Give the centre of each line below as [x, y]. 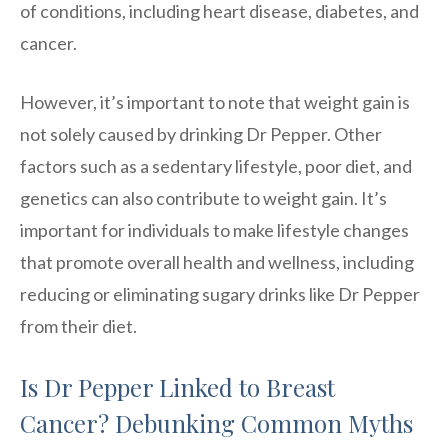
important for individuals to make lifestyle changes [214, 229]
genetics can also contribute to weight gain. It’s [203, 197]
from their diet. [78, 325]
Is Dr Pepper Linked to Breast [177, 386]
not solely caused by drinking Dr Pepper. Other [201, 133]
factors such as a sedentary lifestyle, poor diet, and [216, 165]
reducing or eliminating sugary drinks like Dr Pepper [220, 293]
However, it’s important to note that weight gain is [215, 101]
